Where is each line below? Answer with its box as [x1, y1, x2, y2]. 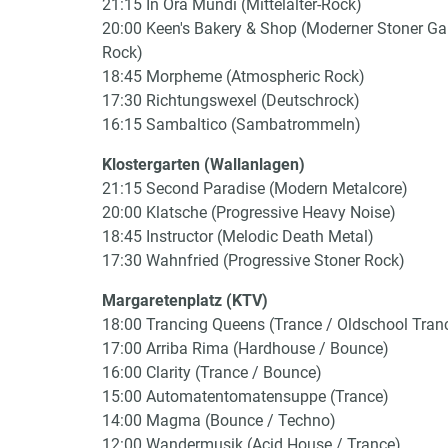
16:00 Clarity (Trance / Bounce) [102, 363, 322, 382]
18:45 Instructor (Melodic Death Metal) [102, 227, 374, 246]
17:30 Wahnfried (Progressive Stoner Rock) [102, 251, 405, 270]
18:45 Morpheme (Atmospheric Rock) [102, 67, 365, 86]
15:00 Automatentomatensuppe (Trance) [102, 387, 389, 406]
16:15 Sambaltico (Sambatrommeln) [102, 115, 361, 134]
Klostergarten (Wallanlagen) [102, 155, 305, 174]
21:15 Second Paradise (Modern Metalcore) [102, 179, 408, 198]
